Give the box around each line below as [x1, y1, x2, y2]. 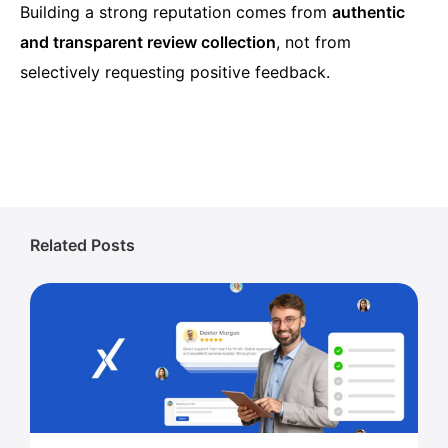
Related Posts [30, 235, 135, 256]
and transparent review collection [20, 32, 276, 53]
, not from [276, 32, 351, 53]
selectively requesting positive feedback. [20, 62, 330, 83]
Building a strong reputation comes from [20, 2, 332, 23]
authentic [332, 2, 405, 23]
